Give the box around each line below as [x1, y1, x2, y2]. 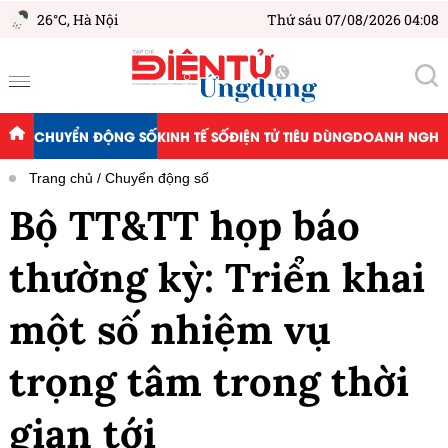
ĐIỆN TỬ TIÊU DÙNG [228, 126, 353, 146]
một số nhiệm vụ [9, 304, 331, 356]
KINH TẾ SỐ [156, 126, 229, 146]
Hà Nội [73, 10, 118, 29]
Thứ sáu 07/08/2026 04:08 [267, 10, 439, 29]
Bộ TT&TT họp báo [9, 200, 360, 252]
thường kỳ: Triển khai [9, 252, 425, 304]
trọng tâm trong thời [9, 356, 409, 408]
